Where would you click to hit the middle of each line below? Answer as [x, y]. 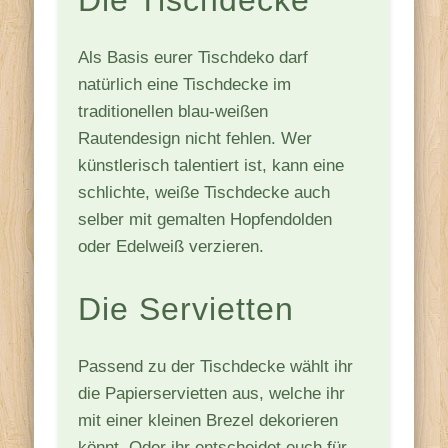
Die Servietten [186, 308]
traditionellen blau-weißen [173, 111]
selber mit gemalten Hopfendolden [205, 219]
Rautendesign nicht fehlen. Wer [195, 138]
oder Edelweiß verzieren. [171, 246]
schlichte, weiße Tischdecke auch [204, 192]
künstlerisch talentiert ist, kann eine [211, 165]
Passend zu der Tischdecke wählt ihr [216, 366]
